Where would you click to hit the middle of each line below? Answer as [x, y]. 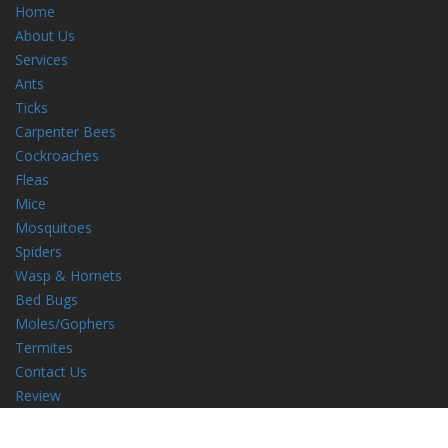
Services [41, 59]
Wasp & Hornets [68, 275]
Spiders [38, 251]
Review [38, 395]
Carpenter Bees [65, 131]
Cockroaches [57, 155]
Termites [44, 347]
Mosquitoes [53, 227]
